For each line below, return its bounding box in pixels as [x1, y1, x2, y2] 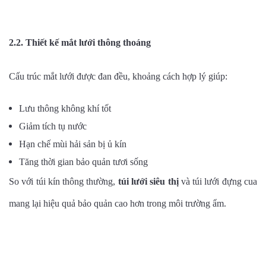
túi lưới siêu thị [118, 176, 179, 187]
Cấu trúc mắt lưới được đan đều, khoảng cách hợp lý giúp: [9, 71, 227, 82]
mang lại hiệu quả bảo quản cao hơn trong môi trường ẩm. [9, 198, 226, 209]
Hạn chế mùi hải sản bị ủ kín [19, 139, 126, 150]
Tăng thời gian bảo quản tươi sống [19, 157, 148, 167]
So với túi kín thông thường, [9, 176, 118, 187]
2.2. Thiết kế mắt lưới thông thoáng [9, 37, 151, 48]
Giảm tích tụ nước [19, 121, 87, 132]
